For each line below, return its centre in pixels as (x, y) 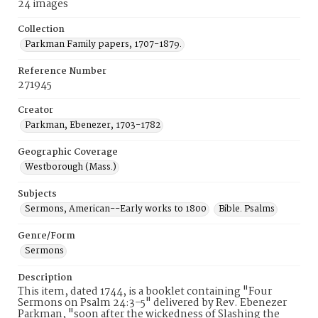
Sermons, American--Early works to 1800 (116, 209)
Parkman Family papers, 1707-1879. (103, 44)
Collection (41, 29)
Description (45, 278)
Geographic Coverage (68, 152)
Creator (35, 110)
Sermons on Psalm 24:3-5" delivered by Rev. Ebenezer (152, 303)
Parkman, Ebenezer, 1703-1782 (93, 125)
